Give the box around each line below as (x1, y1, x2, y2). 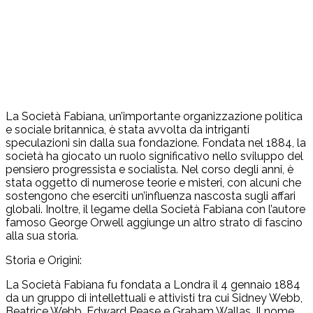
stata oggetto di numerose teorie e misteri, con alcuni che (6, 175, 301, 189)
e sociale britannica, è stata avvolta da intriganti (6, 122, 249, 136)
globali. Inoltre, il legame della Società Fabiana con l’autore (6, 202, 305, 216)
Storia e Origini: (6, 253, 82, 267)
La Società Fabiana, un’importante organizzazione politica (6, 109, 303, 123)
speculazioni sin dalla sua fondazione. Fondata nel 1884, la (6, 136, 306, 150)
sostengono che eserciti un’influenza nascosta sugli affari (6, 189, 296, 203)
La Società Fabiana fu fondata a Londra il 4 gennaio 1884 (6, 277, 300, 291)
